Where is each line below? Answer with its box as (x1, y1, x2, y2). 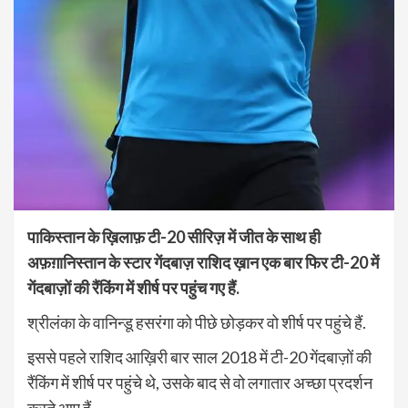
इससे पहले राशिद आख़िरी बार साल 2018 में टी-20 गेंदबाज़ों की (27, 347, 372, 368)
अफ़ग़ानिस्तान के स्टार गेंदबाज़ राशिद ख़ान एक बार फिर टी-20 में (27, 252, 379, 273)
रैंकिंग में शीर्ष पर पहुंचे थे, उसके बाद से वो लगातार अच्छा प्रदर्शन (27, 372, 372, 393)
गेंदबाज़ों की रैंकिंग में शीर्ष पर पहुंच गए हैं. (27, 278, 240, 299)
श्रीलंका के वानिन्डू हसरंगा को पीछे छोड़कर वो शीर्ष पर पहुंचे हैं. (27, 312, 366, 333)
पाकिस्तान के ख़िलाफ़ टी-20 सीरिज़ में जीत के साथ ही (27, 227, 321, 248)
